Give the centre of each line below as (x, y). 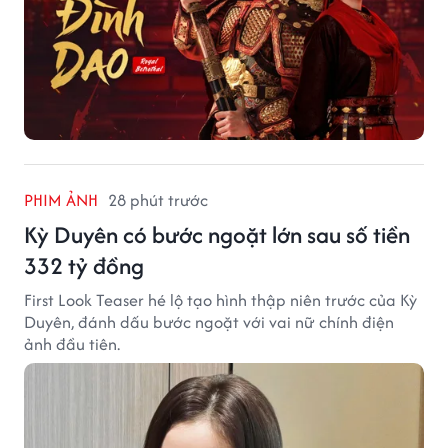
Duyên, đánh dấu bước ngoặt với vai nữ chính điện (209, 322)
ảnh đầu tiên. (72, 344)
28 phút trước (158, 200)
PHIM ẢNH (61, 200)
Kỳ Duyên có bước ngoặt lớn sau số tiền (217, 235)
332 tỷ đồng (84, 266)
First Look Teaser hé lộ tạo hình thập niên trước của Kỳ (220, 300)
